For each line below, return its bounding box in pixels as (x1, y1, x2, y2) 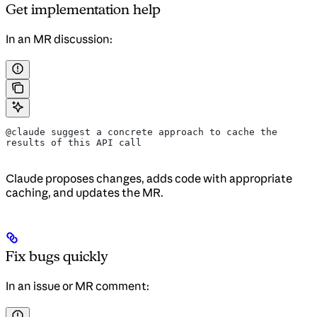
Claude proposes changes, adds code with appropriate (6, 171, 292, 186)
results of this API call (6, 137, 142, 149)
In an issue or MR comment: (6, 279, 149, 294)
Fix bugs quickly (6, 248, 108, 265)
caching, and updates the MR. (6, 185, 163, 200)
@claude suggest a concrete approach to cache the (6, 127, 277, 138)
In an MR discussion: (6, 32, 113, 47)
